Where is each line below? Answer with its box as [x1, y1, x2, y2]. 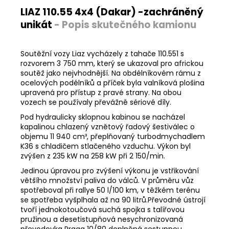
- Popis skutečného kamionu [54, 17, 196, 32]
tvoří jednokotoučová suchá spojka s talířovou [20, 204, 185, 215]
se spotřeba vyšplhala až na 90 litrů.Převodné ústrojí [20, 194, 205, 205]
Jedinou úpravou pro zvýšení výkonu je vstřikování [20, 165, 199, 176]
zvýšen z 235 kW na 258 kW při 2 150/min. [20, 150, 165, 161]
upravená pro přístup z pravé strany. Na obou [20, 87, 181, 98]
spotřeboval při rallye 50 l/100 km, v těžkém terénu [20, 185, 200, 195]
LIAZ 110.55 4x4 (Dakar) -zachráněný [20, 5, 203, 19]
